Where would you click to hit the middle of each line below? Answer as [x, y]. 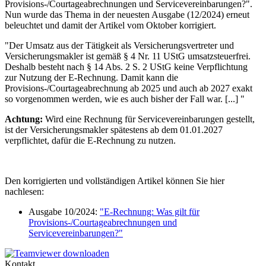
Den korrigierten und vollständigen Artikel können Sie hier [115, 180]
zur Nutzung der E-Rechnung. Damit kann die [91, 77]
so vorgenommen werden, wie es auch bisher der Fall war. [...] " [125, 99]
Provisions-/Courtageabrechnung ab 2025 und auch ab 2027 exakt [129, 88]
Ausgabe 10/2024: [64, 211]
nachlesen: [24, 191]
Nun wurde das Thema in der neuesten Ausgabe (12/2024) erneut [127, 14]
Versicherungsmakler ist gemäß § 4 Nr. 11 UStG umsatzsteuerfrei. [128, 56]
